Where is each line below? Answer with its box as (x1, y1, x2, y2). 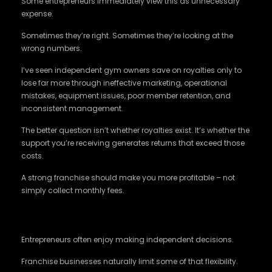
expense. (21, 8, 53, 19)
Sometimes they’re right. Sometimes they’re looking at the (21, 30, 233, 41)
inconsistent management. (21, 103, 123, 114)
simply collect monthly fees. (21, 185, 124, 195)
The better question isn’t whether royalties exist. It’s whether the (21, 125, 250, 135)
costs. (21, 151, 44, 161)
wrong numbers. (21, 43, 82, 53)
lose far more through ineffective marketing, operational (21, 78, 227, 88)
